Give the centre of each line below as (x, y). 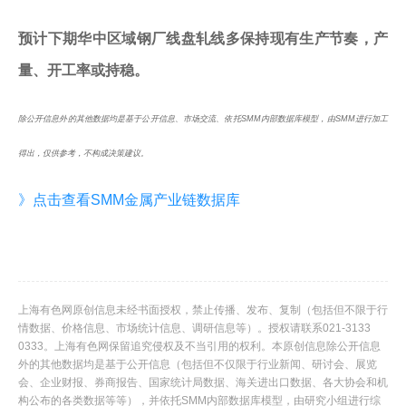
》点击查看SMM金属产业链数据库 (129, 200)
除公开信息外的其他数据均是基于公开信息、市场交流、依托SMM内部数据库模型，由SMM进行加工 (203, 119)
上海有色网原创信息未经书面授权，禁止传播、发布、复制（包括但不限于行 (203, 310)
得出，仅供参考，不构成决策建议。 (83, 154)
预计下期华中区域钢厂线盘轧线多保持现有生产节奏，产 (203, 39)
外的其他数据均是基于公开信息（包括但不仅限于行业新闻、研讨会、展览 (198, 365)
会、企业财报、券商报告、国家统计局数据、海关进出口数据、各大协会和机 (203, 383)
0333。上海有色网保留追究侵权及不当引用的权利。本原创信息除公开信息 (199, 347)
